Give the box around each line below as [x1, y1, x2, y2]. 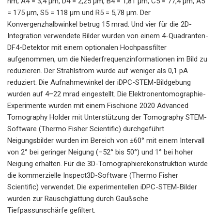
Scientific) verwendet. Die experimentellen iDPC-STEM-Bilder [7, 182, 197, 191]
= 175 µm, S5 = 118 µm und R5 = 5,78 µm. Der [7, 8, 151, 17]
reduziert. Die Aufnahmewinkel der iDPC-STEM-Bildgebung [7, 77, 191, 87]
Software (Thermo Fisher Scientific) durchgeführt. [7, 124, 166, 133]
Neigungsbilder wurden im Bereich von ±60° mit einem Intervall [7, 136, 204, 145]
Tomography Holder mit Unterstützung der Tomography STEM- [7, 112, 207, 122]
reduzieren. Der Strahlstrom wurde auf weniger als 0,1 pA [7, 66, 188, 75]
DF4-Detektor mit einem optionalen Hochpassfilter [7, 43, 167, 52]
